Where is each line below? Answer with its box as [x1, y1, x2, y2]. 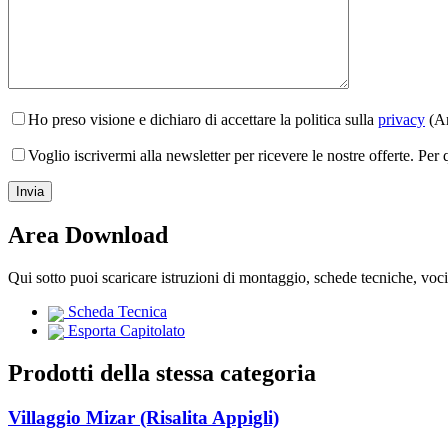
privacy [378, 111, 425, 129]
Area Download [8, 222, 168, 249]
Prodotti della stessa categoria [8, 359, 316, 386]
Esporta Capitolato [64, 321, 185, 339]
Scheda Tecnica [64, 303, 167, 321]
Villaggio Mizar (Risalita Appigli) [8, 406, 279, 428]
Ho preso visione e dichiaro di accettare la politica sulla [28, 111, 378, 129]
